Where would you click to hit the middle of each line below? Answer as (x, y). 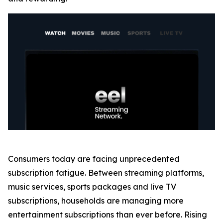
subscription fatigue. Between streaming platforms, (106, 173)
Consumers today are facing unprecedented (94, 159)
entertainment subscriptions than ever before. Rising (108, 215)
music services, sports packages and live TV (92, 187)
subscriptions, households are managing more (96, 201)
